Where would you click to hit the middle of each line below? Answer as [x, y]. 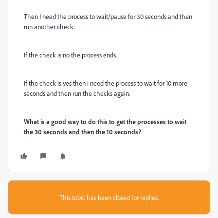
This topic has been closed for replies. [109, 197]
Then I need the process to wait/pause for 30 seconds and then [108, 16]
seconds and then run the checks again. [77, 93]
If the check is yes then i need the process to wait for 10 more [106, 83]
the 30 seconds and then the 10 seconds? [82, 132]
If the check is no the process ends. [70, 55]
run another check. [49, 27]
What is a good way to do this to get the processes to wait [105, 121]
